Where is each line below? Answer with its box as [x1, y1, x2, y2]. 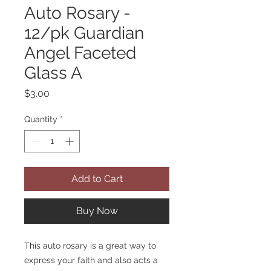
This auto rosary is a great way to [24, 241, 156, 250]
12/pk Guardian [24, 23, 144, 43]
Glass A [24, 63, 82, 83]
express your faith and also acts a [24, 255, 158, 265]
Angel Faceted [24, 43, 136, 63]
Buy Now [76, 205, 118, 217]
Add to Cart [71, 173, 123, 184]
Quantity [24, 114, 57, 124]
